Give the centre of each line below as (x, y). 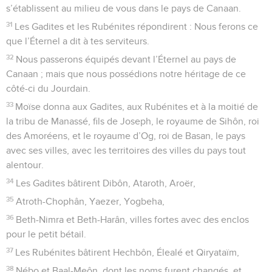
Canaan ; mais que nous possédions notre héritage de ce (126, 74)
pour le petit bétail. (46, 234)
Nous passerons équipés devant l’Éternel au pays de (126, 59)
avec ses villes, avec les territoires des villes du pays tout (126, 150)
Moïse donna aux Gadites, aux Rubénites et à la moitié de (137, 107)
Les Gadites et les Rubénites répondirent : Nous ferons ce (137, 26)
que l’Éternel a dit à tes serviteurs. (78, 41)
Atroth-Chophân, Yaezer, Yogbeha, (90, 201)
